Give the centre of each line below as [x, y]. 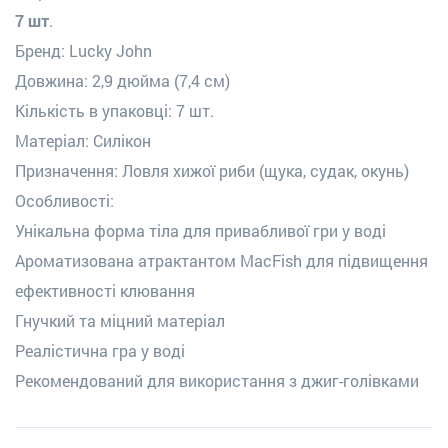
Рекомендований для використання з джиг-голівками [217, 380]
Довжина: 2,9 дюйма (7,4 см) [122, 80]
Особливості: [64, 200]
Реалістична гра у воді [100, 350]
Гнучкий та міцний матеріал [120, 320]
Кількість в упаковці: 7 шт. [114, 110]
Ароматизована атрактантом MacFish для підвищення [221, 260]
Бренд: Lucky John [83, 50]
